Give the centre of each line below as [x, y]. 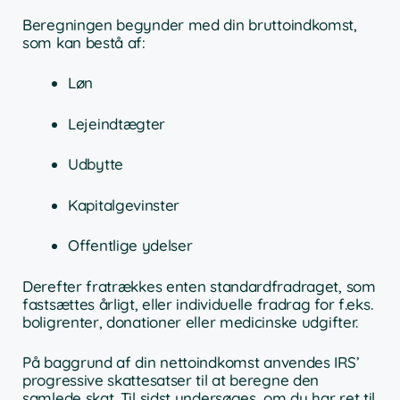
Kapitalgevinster [124, 204]
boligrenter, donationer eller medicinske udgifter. [191, 321]
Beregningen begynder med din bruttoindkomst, [190, 24]
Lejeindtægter [117, 123]
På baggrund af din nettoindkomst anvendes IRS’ [191, 362]
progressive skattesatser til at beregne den [171, 380]
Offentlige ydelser [130, 246]
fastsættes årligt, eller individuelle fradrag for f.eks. [198, 304]
